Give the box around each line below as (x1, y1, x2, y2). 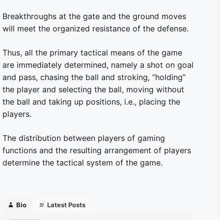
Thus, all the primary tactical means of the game (2, 48, 182, 57)
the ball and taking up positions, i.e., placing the (2, 97, 180, 107)
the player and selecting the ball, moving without (2, 84, 184, 94)
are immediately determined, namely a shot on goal (2, 60, 193, 70)
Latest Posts (47, 201, 85, 209)
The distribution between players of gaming (2, 133, 165, 143)
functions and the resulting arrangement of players (2, 145, 191, 155)
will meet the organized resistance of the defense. (2, 24, 189, 33)
